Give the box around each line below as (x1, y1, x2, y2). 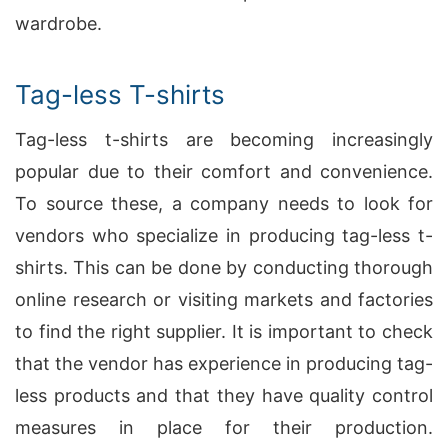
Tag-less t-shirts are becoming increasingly (15, 129, 433, 150)
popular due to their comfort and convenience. (15, 161, 433, 182)
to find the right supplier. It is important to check (15, 321, 433, 342)
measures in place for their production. (15, 417, 433, 438)
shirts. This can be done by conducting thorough (15, 257, 433, 278)
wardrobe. (15, 13, 102, 34)
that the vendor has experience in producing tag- (15, 353, 433, 374)
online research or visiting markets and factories (15, 289, 433, 310)
